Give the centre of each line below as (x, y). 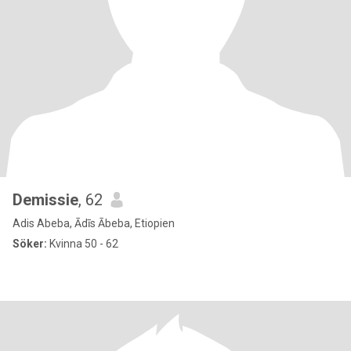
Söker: (30, 244)
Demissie (45, 200)
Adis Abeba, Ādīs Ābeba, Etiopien (94, 223)
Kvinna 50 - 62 (83, 244)
